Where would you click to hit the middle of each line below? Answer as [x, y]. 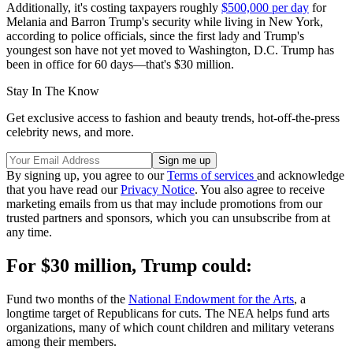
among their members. [61, 341]
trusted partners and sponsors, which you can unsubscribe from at [168, 217]
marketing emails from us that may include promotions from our [164, 203]
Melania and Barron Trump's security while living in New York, [165, 21]
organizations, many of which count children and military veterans [170, 327]
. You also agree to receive [260, 189]
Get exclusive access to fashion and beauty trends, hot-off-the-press [173, 117]
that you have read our [63, 189]
